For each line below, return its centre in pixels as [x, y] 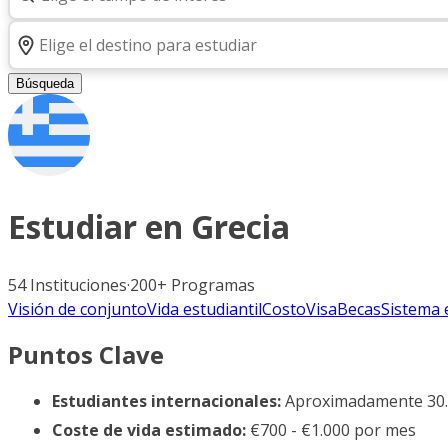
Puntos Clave [86, 354]
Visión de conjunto [77, 308]
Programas [213, 284]
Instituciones [78, 284]
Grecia [240, 227]
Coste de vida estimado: [149, 430]
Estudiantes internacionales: [166, 400]
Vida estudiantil [204, 308]
